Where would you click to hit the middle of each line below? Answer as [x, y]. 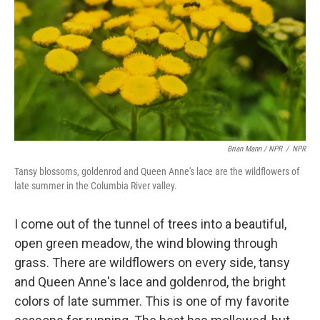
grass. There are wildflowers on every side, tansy [152, 262]
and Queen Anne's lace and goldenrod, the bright [150, 282]
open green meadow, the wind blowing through [146, 243]
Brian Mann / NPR [255, 149]
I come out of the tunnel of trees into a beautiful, [150, 224]
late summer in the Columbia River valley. [96, 186]
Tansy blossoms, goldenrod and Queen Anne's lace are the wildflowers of [157, 171]
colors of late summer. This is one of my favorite [152, 301]
